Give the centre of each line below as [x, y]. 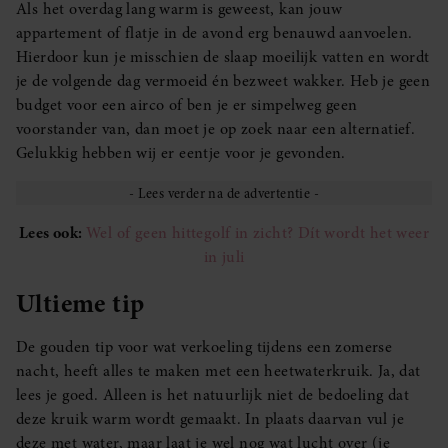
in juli [224, 256]
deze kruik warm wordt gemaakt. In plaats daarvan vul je [210, 418]
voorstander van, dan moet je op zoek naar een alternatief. [216, 128]
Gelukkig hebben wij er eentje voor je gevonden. [181, 152]
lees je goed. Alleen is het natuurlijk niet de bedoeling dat [212, 394]
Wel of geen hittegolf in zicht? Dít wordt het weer [257, 232]
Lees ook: [52, 232]
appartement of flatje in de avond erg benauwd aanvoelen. [214, 32]
